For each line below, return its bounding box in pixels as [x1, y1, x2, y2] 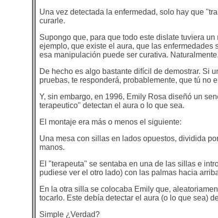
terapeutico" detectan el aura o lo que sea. [39, 101, 185, 109]
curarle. [39, 16, 66, 25]
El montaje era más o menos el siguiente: [39, 117, 182, 126]
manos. [39, 143, 65, 151]
